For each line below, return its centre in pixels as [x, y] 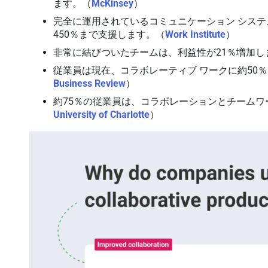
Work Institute [196, 34]
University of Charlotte [102, 115]
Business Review [90, 83]
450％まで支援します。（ [109, 34]
